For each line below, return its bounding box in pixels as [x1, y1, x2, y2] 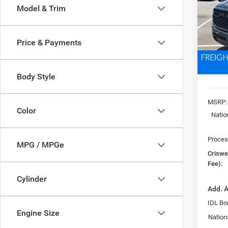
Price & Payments [17, 38, 81, 47]
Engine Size [17, 208, 60, 218]
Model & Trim [17, 4, 66, 13]
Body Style [17, 72, 55, 81]
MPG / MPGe [17, 140, 64, 150]
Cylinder [17, 174, 47, 184]
